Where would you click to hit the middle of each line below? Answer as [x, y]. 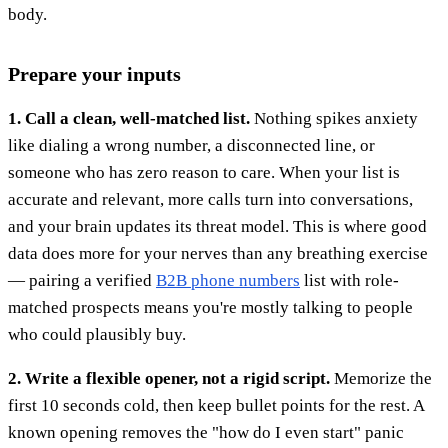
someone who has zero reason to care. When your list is [204, 173]
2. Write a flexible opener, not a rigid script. [169, 379]
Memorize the [381, 379]
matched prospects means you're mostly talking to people [210, 308]
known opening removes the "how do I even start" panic [206, 433]
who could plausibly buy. [97, 335]
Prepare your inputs [94, 74]
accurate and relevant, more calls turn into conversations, [210, 200]
